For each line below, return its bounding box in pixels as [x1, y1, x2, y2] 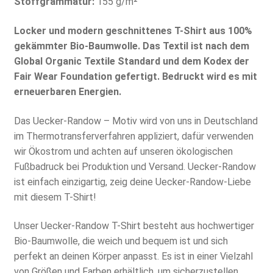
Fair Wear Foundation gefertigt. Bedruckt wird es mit [13, 71, 257, 83]
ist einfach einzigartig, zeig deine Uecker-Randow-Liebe [13, 175, 251, 188]
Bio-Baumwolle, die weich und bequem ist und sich [13, 235, 228, 247]
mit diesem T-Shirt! [13, 191, 96, 203]
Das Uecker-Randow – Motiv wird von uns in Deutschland [13, 115, 258, 127]
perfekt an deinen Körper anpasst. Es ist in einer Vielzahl [13, 250, 253, 263]
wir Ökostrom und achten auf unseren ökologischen [13, 145, 233, 157]
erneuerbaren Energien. [13, 86, 121, 98]
